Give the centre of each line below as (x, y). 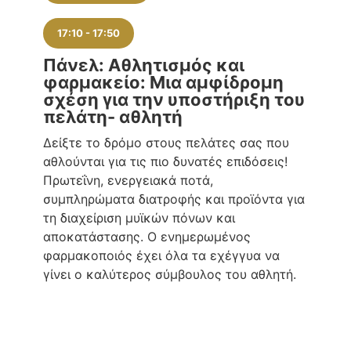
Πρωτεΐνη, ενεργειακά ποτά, (128, 180)
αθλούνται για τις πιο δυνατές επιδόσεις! (165, 161)
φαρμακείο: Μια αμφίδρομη (163, 82)
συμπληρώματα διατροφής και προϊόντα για (174, 199)
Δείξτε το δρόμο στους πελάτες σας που (166, 142)
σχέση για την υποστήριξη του (174, 99)
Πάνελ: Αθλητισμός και (144, 65)
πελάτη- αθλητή (113, 116)
